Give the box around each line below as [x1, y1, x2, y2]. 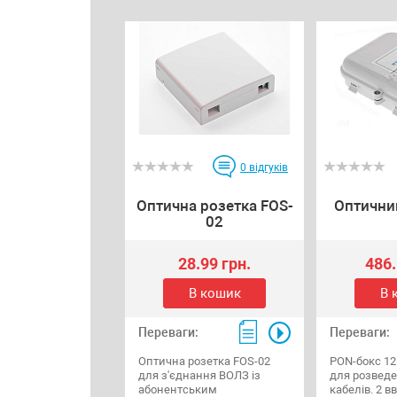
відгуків [246, 161, 288, 175]
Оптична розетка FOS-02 [138, 354, 270, 369]
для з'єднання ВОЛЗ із [138, 369, 261, 383]
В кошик [188, 284, 241, 301]
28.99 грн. [178, 253, 251, 273]
